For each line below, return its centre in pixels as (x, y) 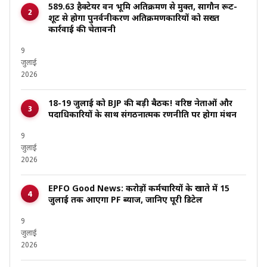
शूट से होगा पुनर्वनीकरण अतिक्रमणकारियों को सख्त (134, 19)
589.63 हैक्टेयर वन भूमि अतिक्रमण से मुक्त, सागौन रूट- (143, 8)
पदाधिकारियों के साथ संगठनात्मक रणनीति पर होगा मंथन (142, 116)
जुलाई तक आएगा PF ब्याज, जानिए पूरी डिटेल (125, 201)
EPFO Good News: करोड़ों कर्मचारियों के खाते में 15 (139, 190)
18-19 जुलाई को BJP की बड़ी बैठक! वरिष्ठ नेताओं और (140, 104)
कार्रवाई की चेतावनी (82, 30)
